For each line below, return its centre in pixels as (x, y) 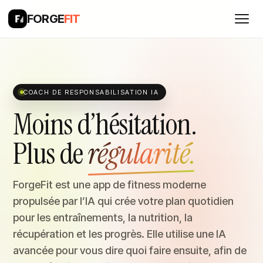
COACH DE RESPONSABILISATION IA (91, 92)
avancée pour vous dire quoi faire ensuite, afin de (130, 250)
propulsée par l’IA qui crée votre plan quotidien (123, 201)
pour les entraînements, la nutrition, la (103, 218)
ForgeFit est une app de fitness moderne (109, 185)
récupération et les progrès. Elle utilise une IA (119, 234)
